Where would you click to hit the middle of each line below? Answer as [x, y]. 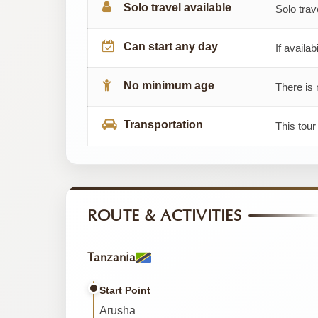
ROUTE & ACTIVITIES [164, 216]
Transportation [163, 124]
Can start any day [171, 46]
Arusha [117, 310]
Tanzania [111, 257]
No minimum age [169, 85]
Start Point [125, 290]
